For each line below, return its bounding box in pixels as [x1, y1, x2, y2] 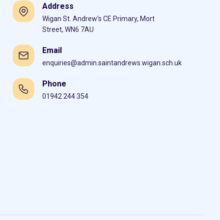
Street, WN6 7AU [42, 26, 94, 33]
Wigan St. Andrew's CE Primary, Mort [42, 15, 155, 23]
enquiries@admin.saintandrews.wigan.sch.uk [42, 59, 182, 67]
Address [42, 1, 74, 11]
